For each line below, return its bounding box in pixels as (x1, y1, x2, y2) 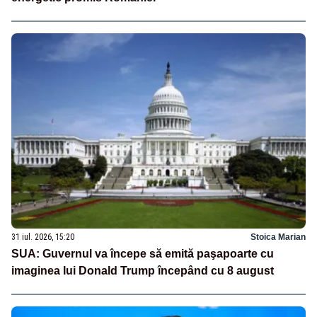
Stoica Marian (250, 232, 306, 243)
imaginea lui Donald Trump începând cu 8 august (11, 265, 274, 277)
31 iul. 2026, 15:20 (11, 232, 74, 243)
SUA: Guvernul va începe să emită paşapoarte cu (11, 248, 274, 260)
